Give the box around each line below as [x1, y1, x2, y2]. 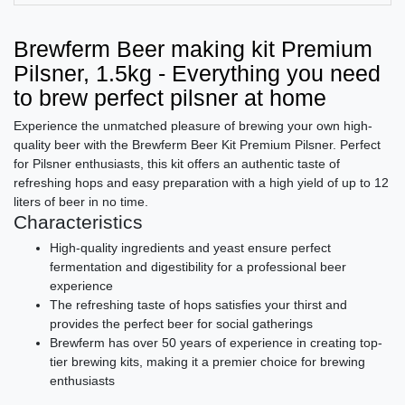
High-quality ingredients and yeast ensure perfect [50, 240, 331, 256]
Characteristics [14, 212, 143, 233]
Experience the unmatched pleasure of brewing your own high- [14, 118, 372, 134]
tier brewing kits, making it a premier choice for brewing [50, 354, 365, 370]
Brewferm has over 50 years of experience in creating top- [50, 335, 382, 351]
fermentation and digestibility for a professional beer [50, 259, 346, 275]
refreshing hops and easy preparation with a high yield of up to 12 [14, 175, 389, 191]
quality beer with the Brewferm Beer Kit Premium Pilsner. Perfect [14, 137, 381, 153]
